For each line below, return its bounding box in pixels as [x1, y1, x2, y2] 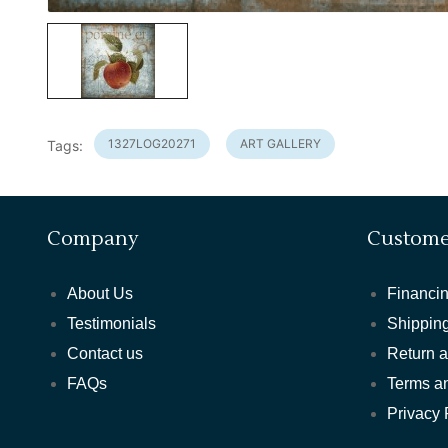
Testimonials [67, 315, 157, 333]
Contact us [67, 345, 144, 363]
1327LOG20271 [108, 136, 197, 152]
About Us [67, 285, 134, 303]
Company [47, 226, 140, 253]
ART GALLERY [240, 136, 322, 152]
